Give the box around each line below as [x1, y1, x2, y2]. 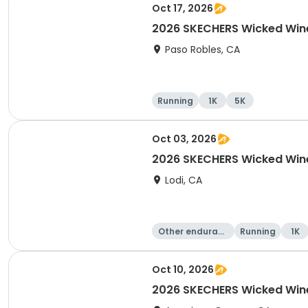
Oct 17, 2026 [152, 1, 213, 15]
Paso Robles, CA [165, 43, 240, 56]
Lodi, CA [165, 173, 202, 187]
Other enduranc [157, 225, 229, 237]
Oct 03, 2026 [152, 132, 217, 146]
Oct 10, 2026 [152, 263, 214, 276]
